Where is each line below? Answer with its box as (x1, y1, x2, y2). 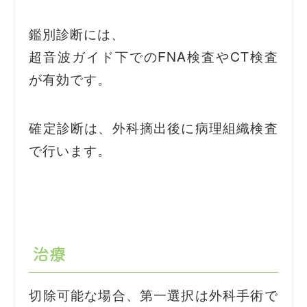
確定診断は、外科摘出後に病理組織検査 (29, 118, 278, 137)
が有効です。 (29, 69, 112, 88)
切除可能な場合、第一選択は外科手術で (29, 285, 278, 304)
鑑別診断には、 (29, 23, 125, 42)
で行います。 (29, 140, 112, 160)
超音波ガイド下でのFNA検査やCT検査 (29, 46, 278, 65)
